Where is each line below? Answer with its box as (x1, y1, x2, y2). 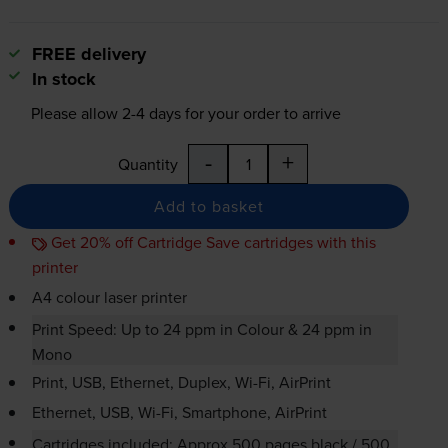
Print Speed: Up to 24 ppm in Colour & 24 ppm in (31, 317, 372, 340)
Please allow (30, 102, 122, 125)
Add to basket (154, 195, 265, 218)
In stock (31, 66, 96, 93)
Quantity (118, 153, 179, 176)
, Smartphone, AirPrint (173, 401, 327, 424)
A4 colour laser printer (31, 286, 187, 309)
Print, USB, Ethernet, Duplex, (31, 371, 235, 394)
